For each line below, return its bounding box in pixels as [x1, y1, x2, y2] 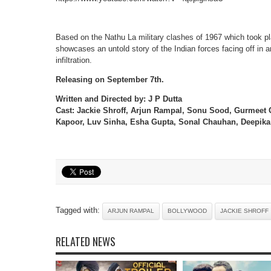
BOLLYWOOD [168, 207, 207, 214]
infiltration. [56, 56, 92, 65]
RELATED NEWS [56, 233, 116, 249]
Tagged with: [56, 206, 102, 215]
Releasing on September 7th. [56, 75, 164, 84]
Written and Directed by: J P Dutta [56, 94, 182, 103]
